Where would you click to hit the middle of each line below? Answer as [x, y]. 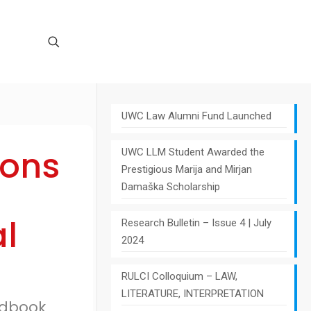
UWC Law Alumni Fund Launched [196, 116]
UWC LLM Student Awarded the [193, 152]
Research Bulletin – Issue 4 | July [196, 223]
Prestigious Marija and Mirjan [186, 169]
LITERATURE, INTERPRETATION [192, 294]
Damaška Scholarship [170, 187]
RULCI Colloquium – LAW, [179, 276]
